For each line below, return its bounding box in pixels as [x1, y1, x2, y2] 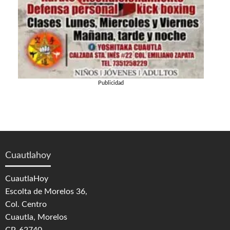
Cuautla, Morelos [5, 213, 67, 222]
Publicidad [98, 80, 124, 86]
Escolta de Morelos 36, [5, 187, 87, 196]
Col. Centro [5, 200, 47, 209]
